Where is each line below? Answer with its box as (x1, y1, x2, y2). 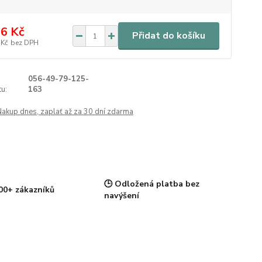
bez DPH (10, 37, 39, 47)
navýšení (104, 189, 139, 201)
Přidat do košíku (132, 29, 205, 42)
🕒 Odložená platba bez (104, 178, 199, 189)
